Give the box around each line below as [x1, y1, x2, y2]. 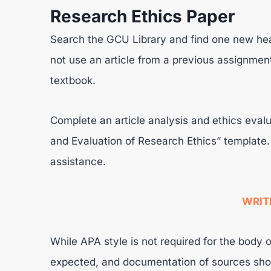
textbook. [50, 74, 96, 87]
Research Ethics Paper [50, 6, 235, 27]
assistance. [50, 155, 106, 168]
